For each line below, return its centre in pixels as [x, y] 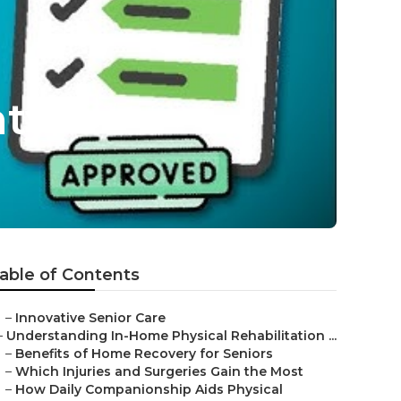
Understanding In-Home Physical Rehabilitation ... [171, 336]
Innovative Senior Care [90, 318]
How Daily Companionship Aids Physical [149, 389]
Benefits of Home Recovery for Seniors [144, 354]
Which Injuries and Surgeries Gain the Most [159, 371]
